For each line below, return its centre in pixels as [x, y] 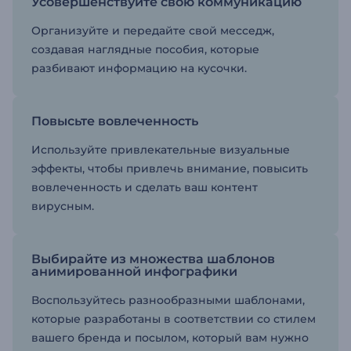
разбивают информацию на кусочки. [139, 68]
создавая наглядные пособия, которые [145, 49]
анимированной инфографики [134, 271]
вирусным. [63, 206]
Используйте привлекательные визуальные [161, 150]
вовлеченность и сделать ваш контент [145, 187]
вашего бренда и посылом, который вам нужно [170, 338]
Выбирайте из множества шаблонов [153, 259]
